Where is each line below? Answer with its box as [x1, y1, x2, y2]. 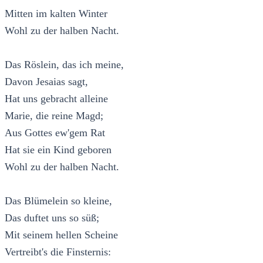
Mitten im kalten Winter [5, 7, 107, 19]
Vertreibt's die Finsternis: [5, 245, 111, 258]
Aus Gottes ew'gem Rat [5, 126, 105, 139]
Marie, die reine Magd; [5, 109, 103, 122]
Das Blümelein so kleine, [5, 194, 112, 207]
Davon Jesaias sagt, [5, 75, 88, 87]
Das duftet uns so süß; [5, 211, 99, 224]
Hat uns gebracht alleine [5, 92, 108, 104]
